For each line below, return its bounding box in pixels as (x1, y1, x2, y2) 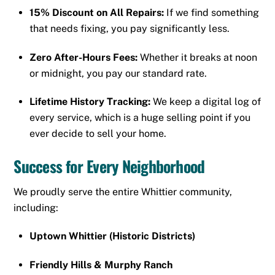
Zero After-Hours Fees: (29, 51, 137, 63)
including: (14, 201, 59, 214)
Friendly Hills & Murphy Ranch (29, 259, 172, 271)
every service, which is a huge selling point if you (29, 112, 250, 124)
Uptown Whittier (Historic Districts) (29, 230, 195, 242)
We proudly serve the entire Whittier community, (14, 185, 233, 198)
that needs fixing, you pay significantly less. (29, 22, 230, 34)
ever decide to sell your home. (29, 128, 166, 140)
